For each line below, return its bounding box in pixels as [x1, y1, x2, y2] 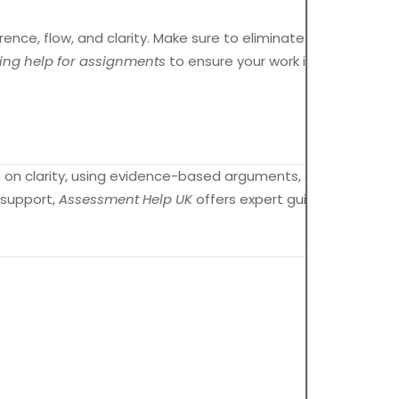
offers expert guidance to [192, 190, 368, 209]
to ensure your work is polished [166, 52, 372, 71]
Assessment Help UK [59, 190, 192, 209]
